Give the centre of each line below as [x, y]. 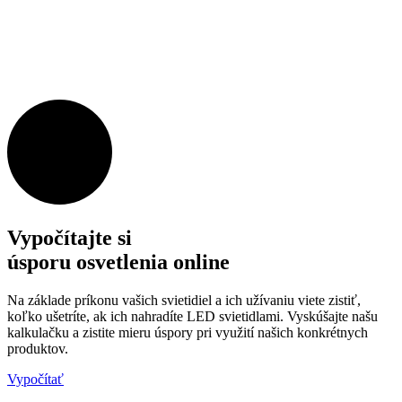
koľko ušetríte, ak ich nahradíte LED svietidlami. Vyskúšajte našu [192, 316]
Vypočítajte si [70, 237]
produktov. [38, 348]
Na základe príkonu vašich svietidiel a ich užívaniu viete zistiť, [184, 300]
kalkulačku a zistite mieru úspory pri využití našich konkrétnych [188, 332]
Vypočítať [35, 379]
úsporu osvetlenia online [118, 262]
